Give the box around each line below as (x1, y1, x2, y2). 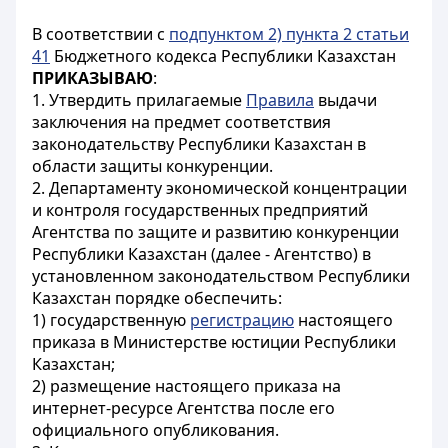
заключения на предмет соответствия (32, 111, 331, 133)
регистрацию (190, 309, 294, 331)
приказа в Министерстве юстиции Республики (32, 331, 396, 353)
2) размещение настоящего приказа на (32, 375, 341, 397)
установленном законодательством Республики (32, 265, 410, 287)
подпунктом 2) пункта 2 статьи (169, 23, 409, 45)
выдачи (314, 89, 377, 111)
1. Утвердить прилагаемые (32, 89, 246, 111)
